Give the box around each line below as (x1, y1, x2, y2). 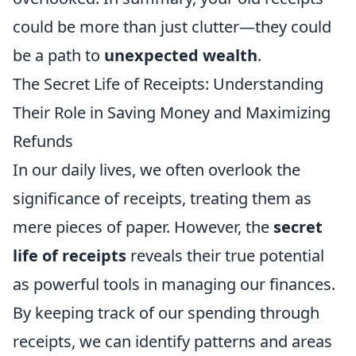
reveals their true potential (126, 245, 324, 266)
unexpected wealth (104, 44, 257, 66)
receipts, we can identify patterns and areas (13, 331, 332, 352)
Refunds (13, 130, 73, 152)
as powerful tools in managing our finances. (13, 273, 335, 295)
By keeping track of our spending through (13, 302, 319, 323)
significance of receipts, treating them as (13, 188, 311, 209)
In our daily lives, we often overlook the (13, 159, 300, 180)
